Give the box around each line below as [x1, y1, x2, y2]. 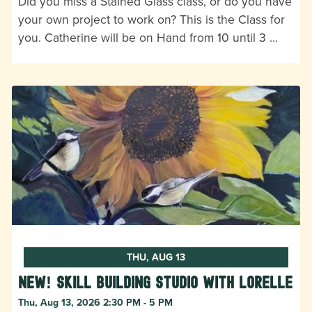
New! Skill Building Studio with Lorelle [18, 272, 292, 292]
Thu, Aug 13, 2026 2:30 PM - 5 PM [18, 295, 173, 309]
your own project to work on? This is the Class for [18, 10, 285, 28]
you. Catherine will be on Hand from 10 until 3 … [18, 28, 278, 46]
